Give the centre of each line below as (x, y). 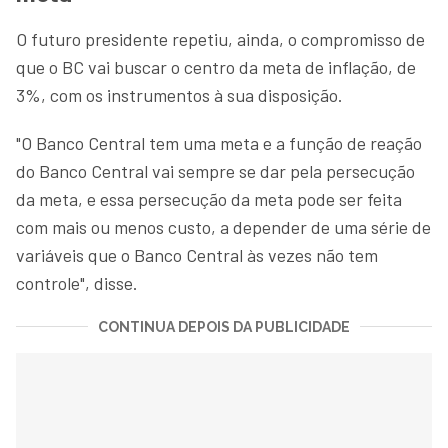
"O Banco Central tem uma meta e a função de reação (219, 142)
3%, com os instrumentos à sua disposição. (179, 94)
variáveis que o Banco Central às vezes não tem (197, 254)
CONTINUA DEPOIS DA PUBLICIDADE (224, 326)
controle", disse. (77, 282)
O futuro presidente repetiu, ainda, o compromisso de (220, 38)
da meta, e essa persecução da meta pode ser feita (209, 198)
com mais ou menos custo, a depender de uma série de (223, 226)
